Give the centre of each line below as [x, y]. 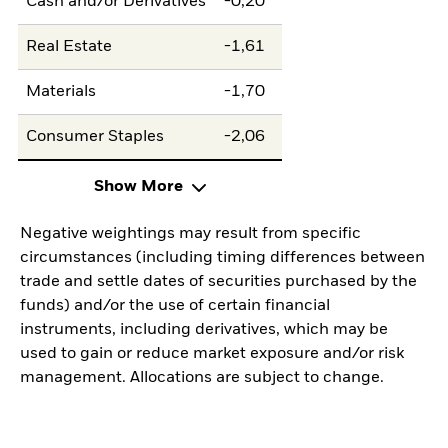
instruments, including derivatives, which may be [204, 330]
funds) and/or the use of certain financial [175, 306]
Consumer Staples [95, 136]
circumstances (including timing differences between [222, 258]
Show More [138, 187]
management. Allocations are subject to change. [202, 378]
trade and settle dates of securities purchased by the [218, 282]
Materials [61, 91]
